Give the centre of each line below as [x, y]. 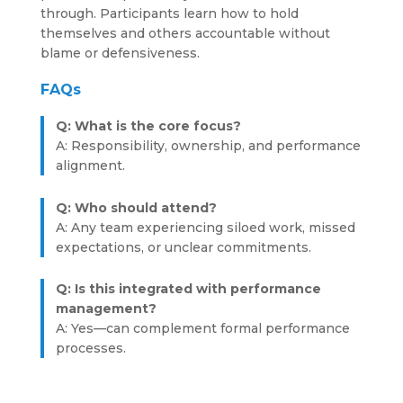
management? [107, 309]
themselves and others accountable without [185, 33]
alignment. [93, 166]
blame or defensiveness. [121, 53]
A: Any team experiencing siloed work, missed [206, 227]
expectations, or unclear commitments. [186, 247]
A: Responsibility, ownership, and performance [209, 146]
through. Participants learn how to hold [169, 13]
